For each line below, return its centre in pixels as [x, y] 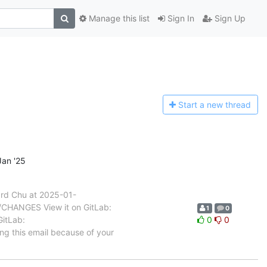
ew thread [232, 105]
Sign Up [229, 18]
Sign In [180, 18]
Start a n [195, 105]
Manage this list [118, 18]
